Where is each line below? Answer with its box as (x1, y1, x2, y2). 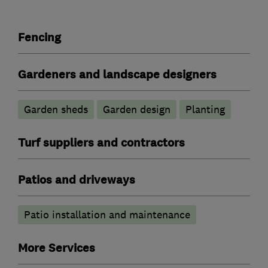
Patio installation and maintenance (24, 208, 190, 221)
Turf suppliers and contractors (18, 135, 185, 151)
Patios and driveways (18, 172, 135, 188)
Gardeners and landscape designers (18, 66, 217, 83)
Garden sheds (24, 102, 88, 116)
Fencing (18, 29, 61, 45)
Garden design (103, 102, 170, 116)
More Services (18, 240, 95, 256)
